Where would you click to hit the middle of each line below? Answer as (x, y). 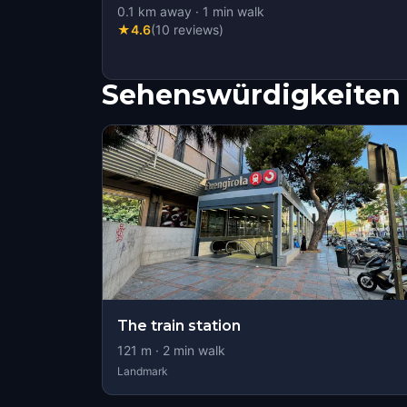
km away (163, 11)
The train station (179, 326)
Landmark (143, 371)
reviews (196, 30)
